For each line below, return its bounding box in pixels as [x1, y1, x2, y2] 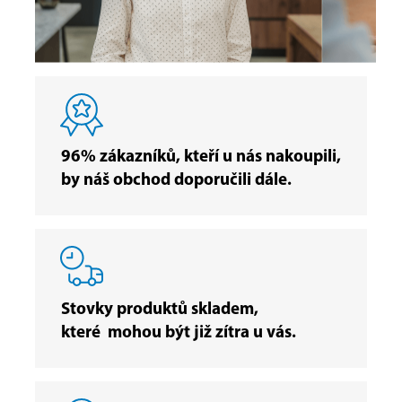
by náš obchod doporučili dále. [61, 172, 292, 189]
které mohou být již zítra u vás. [61, 325, 296, 342]
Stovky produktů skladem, [61, 301, 258, 319]
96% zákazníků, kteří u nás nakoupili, [61, 149, 341, 166]
